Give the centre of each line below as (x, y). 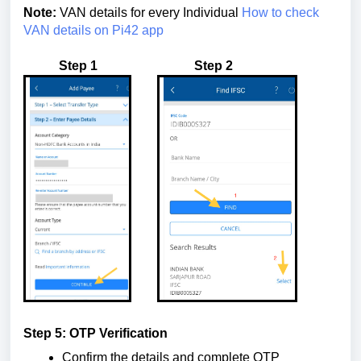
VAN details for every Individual (149, 12)
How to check (280, 12)
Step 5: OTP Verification (95, 333)
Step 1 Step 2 (144, 66)
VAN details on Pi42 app (93, 30)
